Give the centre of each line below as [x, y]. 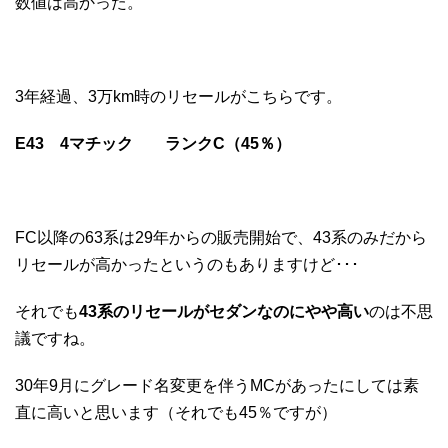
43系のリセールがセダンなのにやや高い [224, 312]
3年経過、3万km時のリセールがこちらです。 [178, 97]
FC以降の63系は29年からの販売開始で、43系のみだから [221, 238]
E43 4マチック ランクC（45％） [153, 144]
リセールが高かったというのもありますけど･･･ [187, 265]
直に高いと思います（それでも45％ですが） [176, 413]
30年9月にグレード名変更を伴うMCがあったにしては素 [217, 386]
